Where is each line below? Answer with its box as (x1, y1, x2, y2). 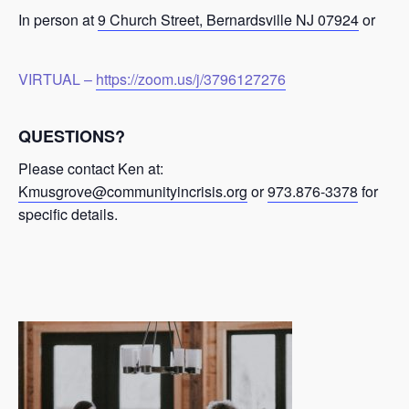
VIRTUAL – (18, 68, 96, 89)
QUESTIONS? (18, 123, 125, 148)
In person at (18, 8, 98, 30)
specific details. (18, 204, 118, 225)
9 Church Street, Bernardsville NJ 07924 (98, 8, 359, 30)
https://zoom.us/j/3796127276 (96, 68, 286, 89)
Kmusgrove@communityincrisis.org (18, 181, 247, 202)
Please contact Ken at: (18, 158, 163, 179)
